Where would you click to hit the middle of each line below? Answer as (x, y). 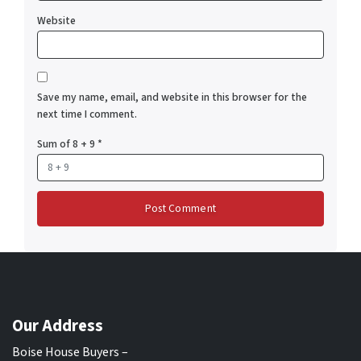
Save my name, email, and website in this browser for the (172, 97)
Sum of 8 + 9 (67, 143)
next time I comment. (87, 114)
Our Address (58, 326)
